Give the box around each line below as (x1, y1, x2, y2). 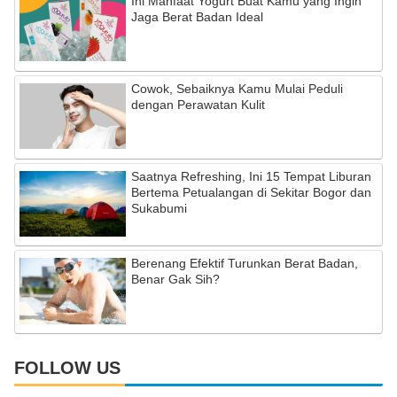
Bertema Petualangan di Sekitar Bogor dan (131, 184, 371, 199)
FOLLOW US (14, 357, 121, 378)
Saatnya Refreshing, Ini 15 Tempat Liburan (131, 168, 371, 183)
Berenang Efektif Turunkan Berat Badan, (131, 256, 358, 271)
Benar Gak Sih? (131, 272, 220, 287)
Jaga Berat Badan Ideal (131, 9, 263, 24)
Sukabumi (131, 200, 187, 215)
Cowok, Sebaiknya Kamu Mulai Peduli (131, 81, 343, 96)
